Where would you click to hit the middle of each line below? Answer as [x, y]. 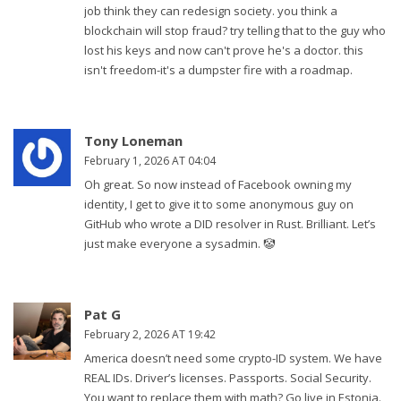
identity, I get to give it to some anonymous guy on [219, 205]
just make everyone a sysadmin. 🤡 [179, 244]
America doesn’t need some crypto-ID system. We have [233, 358]
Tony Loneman [133, 141]
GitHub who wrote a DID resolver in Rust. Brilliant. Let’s [230, 224]
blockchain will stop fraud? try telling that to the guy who [235, 31]
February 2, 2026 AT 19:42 [150, 335]
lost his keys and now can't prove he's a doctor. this [224, 51]
